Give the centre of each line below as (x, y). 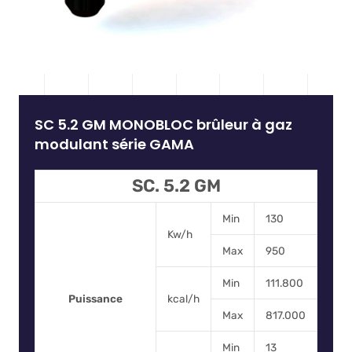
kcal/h (183, 299)
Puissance (95, 299)
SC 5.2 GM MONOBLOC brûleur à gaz (163, 125)
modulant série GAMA (114, 145)
